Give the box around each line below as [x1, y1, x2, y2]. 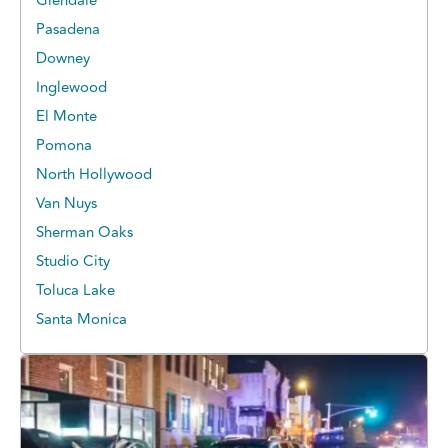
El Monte [36, 105, 97, 129]
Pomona [36, 134, 92, 158]
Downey [36, 47, 90, 71]
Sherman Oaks [36, 221, 133, 245]
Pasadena [36, 18, 100, 42]
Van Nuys [36, 192, 97, 216]
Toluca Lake [36, 279, 115, 303]
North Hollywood [36, 163, 152, 187]
